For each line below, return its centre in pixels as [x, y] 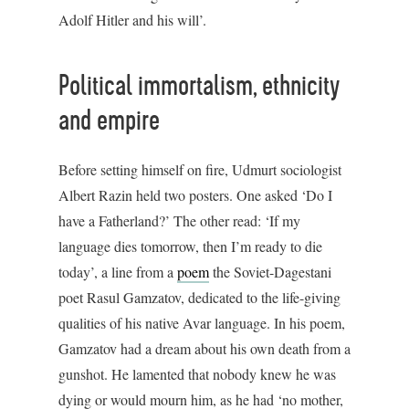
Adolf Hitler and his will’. [132, 20]
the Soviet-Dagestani [270, 272]
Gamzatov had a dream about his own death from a [204, 348]
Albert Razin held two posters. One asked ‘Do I [195, 195]
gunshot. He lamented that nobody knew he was [197, 374]
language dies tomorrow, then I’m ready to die [190, 246]
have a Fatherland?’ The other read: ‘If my [179, 220]
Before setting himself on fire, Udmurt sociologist [200, 169]
